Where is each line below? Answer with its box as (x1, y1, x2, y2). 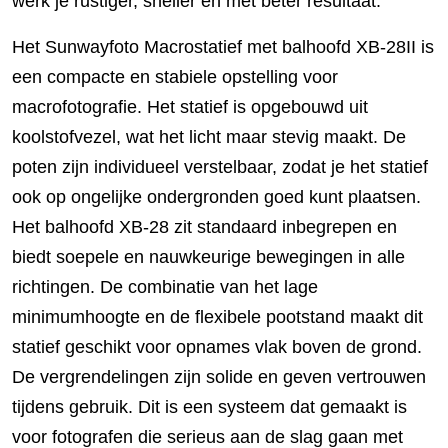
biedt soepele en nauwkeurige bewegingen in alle (12, 247, 405, 268)
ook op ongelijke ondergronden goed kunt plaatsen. (12, 187, 421, 208)
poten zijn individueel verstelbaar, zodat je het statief (12, 157, 428, 178)
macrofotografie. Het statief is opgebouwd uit (12, 97, 368, 118)
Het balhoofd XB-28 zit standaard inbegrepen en (12, 217, 397, 238)
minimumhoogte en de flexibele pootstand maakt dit (12, 307, 423, 328)
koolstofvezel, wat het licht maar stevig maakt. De (12, 127, 406, 148)
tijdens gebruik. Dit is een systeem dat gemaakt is (12, 397, 407, 418)
